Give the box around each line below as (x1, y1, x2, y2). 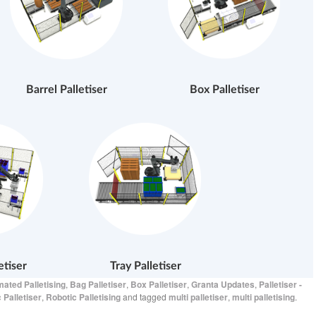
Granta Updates (191, 278, 255, 291)
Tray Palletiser (109, 260, 181, 272)
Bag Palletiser (70, 278, 126, 291)
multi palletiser (169, 291, 228, 304)
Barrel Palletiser (25, 84, 107, 96)
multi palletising (232, 291, 295, 304)
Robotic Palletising (46, 291, 121, 304)
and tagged (121, 291, 169, 303)
